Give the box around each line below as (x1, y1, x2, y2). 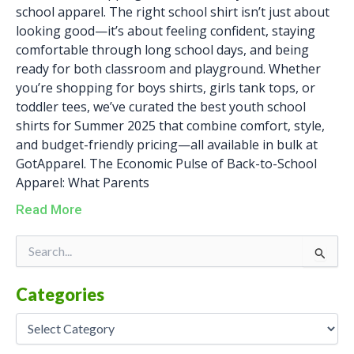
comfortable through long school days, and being (16, 40, 309, 58)
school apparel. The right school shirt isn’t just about (16, 2, 330, 21)
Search (15, 245, 49, 259)
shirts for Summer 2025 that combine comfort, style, (16, 116, 325, 134)
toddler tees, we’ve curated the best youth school (16, 97, 306, 115)
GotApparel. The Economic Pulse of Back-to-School (16, 154, 317, 172)
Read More (16, 201, 82, 217)
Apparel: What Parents (16, 173, 149, 191)
